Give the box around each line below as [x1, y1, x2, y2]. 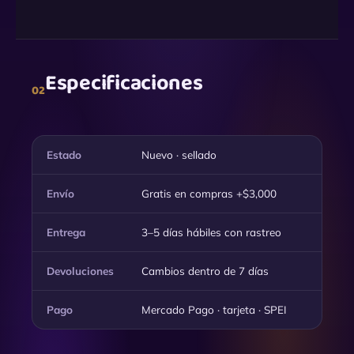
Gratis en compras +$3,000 [141, 186, 277, 200]
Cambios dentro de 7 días [141, 263, 269, 277]
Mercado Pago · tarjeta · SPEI [141, 302, 287, 316]
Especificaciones [45, 66, 203, 101]
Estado [47, 147, 81, 161]
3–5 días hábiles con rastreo [141, 224, 281, 239]
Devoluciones [47, 263, 114, 277]
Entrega [47, 224, 85, 239]
